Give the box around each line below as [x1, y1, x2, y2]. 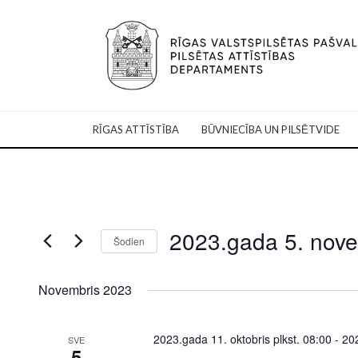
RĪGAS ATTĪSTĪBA [93, 123, 179, 137]
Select [168, 255, 199, 271]
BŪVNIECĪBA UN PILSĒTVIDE [201, 123, 340, 137]
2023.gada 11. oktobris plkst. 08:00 [153, 331, 332, 348]
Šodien [113, 233, 145, 248]
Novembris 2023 [38, 280, 132, 300]
